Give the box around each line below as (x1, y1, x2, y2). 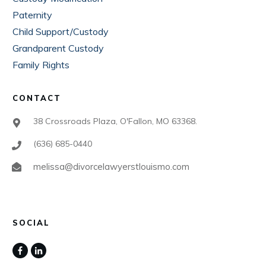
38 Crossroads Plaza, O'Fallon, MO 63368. (33, 116, 197, 126)
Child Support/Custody (12, 26, 109, 37)
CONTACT (12, 93, 61, 103)
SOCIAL (12, 218, 50, 227)
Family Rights (12, 59, 69, 71)
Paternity (12, 9, 52, 21)
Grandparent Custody (12, 42, 104, 54)
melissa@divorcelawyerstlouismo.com (33, 161, 189, 172)
